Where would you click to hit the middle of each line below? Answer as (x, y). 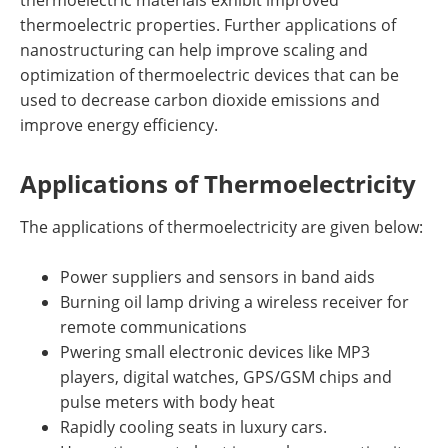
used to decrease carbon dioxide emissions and (200, 100)
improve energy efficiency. (119, 125)
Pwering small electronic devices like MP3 (215, 352)
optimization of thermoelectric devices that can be (209, 75)
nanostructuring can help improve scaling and (194, 50)
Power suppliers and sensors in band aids (217, 277)
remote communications (153, 327)
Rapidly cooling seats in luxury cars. (193, 427)
